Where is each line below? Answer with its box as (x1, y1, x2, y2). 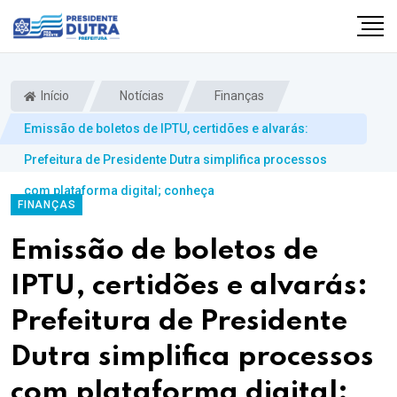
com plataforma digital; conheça (24, 183, 214, 198)
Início (38, 89, 69, 103)
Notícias (117, 89, 164, 103)
